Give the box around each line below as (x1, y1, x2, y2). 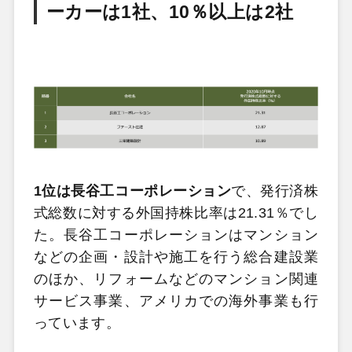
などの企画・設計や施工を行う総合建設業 (33, 248, 319, 265)
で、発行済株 (231, 182, 319, 199)
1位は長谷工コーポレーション (33, 182, 232, 199)
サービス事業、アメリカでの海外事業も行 (33, 292, 319, 309)
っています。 (33, 314, 121, 331)
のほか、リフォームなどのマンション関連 (33, 270, 319, 287)
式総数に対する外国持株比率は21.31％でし (33, 204, 319, 221)
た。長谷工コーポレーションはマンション (33, 226, 319, 243)
